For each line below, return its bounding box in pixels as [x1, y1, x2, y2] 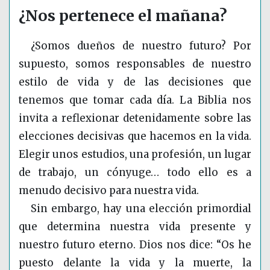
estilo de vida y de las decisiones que [19, 75, 251, 89]
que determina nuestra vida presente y [19, 220, 251, 234]
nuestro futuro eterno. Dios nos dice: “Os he [19, 238, 251, 252]
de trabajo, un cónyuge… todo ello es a [19, 166, 251, 180]
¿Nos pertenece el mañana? [19, 6, 227, 26]
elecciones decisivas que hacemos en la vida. [19, 130, 251, 143]
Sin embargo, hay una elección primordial [31, 202, 251, 216]
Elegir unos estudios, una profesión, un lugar [19, 148, 251, 162]
